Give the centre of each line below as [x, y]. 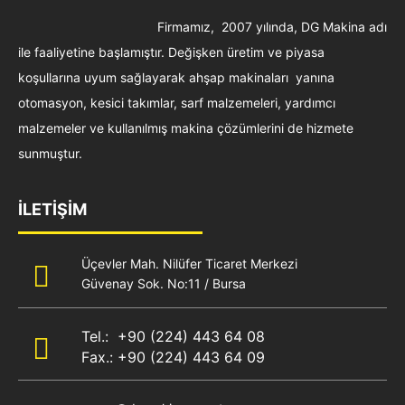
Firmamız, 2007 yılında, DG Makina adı [272, 26]
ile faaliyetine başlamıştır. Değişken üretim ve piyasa [171, 52]
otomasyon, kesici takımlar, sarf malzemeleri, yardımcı [177, 102]
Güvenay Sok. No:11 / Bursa [164, 283]
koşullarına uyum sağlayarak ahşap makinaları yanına [176, 77]
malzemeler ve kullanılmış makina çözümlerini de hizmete [186, 127]
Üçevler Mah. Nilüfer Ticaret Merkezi [189, 263]
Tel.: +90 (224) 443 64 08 [173, 336]
